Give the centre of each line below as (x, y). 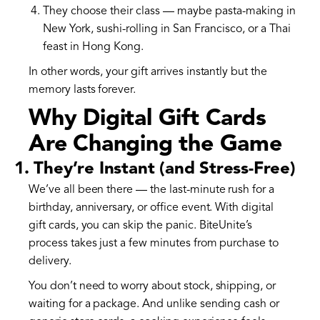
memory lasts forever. (82, 90)
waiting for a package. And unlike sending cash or (154, 305)
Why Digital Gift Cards (147, 120)
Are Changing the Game (155, 145)
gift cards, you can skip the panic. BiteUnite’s (141, 226)
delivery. (50, 262)
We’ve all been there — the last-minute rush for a (152, 190)
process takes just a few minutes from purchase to (154, 244)
